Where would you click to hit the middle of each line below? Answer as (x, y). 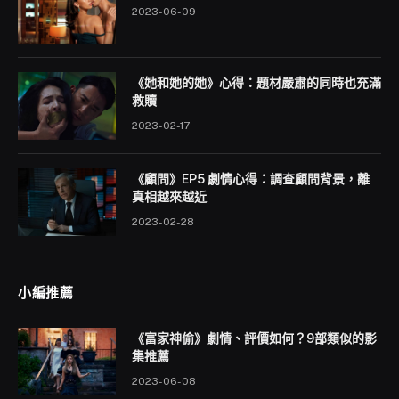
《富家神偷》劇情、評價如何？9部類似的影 (254, 338)
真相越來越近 (169, 196)
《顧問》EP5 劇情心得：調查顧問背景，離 (251, 179)
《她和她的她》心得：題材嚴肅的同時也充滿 (256, 82)
